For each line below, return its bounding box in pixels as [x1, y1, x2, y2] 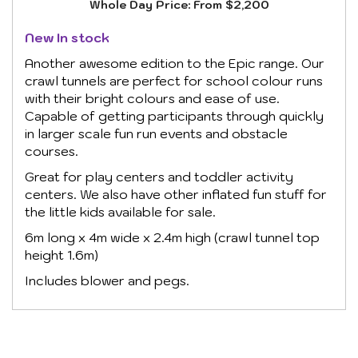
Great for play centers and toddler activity [25, 168, 293, 185]
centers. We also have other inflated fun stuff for [25, 185, 327, 202]
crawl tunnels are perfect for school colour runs [25, 72, 323, 89]
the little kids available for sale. [25, 203, 216, 220]
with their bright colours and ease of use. [25, 89, 280, 106]
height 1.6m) [25, 246, 98, 263]
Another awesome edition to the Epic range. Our [25, 54, 324, 71]
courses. [25, 142, 78, 159]
